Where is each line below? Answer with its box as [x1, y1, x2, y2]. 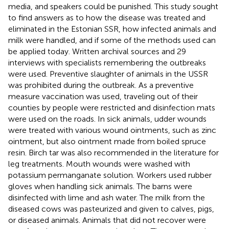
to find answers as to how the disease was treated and [8, 12, 205, 22]
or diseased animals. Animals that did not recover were [8, 215, 206, 225]
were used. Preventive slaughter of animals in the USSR [8, 68, 208, 79]
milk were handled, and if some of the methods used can [8, 35, 216, 45]
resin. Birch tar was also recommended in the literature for [8, 147, 219, 157]
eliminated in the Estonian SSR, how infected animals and [8, 24, 216, 34]
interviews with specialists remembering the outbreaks [8, 57, 206, 67]
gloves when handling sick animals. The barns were [8, 181, 192, 191]
